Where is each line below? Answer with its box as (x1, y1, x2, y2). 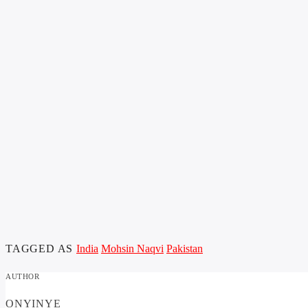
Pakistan (166, 243, 203, 255)
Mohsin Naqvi (101, 243, 164, 255)
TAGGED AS (5, 243, 76, 255)
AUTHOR (5, 272, 40, 281)
